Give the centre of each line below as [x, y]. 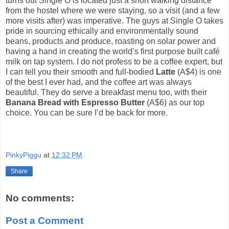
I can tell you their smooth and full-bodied [81, 72]
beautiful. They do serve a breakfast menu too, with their [106, 92]
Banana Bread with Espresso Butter [75, 102]
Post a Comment [44, 220]
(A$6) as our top [175, 102]
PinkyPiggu [24, 155]
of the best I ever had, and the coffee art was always [99, 82]
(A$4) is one [198, 72]
